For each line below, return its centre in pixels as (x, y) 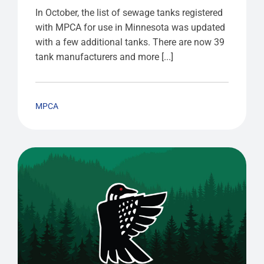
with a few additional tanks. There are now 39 (130, 42)
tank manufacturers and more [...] (104, 57)
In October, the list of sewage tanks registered (129, 12)
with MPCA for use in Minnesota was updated (130, 27)
